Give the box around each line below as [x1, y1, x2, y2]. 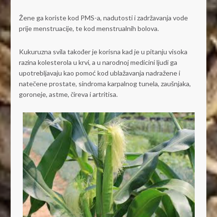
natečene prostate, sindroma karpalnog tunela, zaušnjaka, [18, 79, 191, 88]
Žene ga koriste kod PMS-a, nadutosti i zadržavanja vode [18, 13, 188, 22]
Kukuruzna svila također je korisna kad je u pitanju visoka [18, 47, 187, 56]
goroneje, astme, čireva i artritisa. [18, 90, 118, 98]
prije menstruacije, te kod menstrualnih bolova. [18, 24, 159, 32]
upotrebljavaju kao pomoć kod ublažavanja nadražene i [18, 68, 180, 77]
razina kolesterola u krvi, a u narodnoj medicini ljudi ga [18, 58, 177, 66]
